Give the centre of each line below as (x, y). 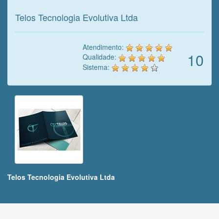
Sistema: (97, 67)
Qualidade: (100, 57)
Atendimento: (104, 47)
